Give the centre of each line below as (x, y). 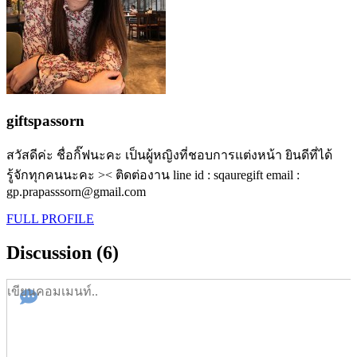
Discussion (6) (63, 252)
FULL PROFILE (50, 218)
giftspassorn (45, 120)
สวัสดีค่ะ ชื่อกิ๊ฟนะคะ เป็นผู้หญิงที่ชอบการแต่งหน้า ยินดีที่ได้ (169, 155)
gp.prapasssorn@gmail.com (76, 191)
